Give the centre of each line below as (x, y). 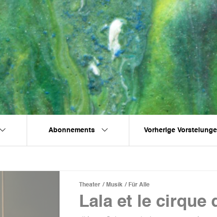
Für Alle (139, 185)
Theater (90, 185)
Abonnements (73, 130)
